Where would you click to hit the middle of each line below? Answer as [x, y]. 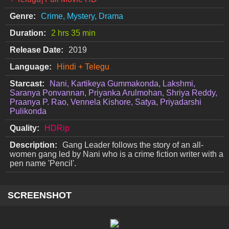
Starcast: [27, 84]
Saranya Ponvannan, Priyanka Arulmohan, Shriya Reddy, [113, 93]
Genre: [23, 16]
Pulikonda [28, 111]
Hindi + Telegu [83, 67]
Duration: [28, 33]
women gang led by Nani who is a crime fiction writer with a [117, 154]
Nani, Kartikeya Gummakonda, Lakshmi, [122, 84]
